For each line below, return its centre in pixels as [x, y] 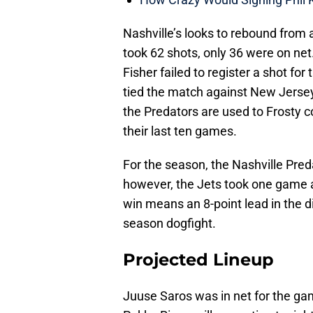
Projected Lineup [198, 260]
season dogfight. [169, 224]
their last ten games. [180, 131]
